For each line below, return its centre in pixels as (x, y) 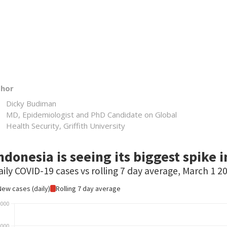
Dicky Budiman (31, 103)
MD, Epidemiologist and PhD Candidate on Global (91, 115)
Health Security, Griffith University (65, 126)
